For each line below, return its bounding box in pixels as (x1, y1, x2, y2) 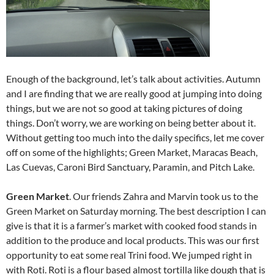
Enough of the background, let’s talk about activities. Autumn (6, 73, 261, 84)
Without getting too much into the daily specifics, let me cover (6, 131, 264, 143)
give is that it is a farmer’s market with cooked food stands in (6, 220, 257, 231)
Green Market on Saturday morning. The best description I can (6, 205, 266, 217)
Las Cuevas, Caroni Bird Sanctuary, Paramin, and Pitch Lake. (6, 161, 254, 172)
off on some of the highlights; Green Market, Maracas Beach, (6, 146, 257, 158)
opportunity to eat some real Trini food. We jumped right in (6, 249, 252, 261)
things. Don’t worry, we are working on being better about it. (6, 117, 256, 128)
